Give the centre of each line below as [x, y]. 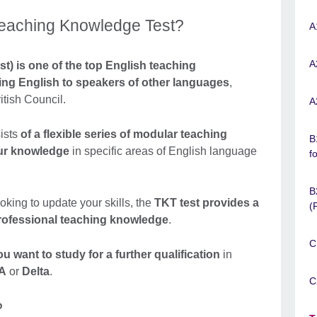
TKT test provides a [205, 203]
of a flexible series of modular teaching [124, 134]
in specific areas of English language [163, 151]
